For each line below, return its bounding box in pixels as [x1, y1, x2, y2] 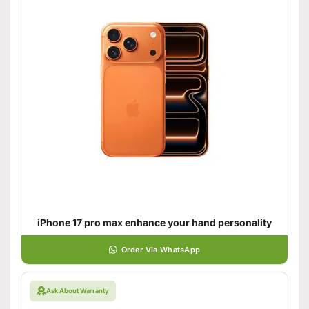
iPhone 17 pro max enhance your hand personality [37, 216, 272, 228]
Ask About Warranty [46, 287, 109, 295]
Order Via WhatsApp [121, 244, 201, 255]
